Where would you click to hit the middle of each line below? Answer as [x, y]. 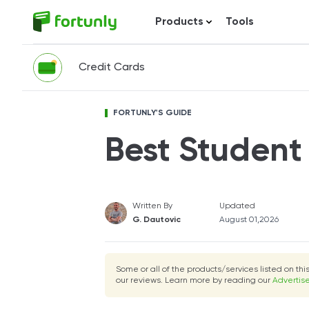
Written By [152, 206]
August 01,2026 [249, 220]
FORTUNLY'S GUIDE [152, 113]
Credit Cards [112, 68]
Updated [237, 206]
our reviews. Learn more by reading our [194, 281]
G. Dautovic [157, 220]
